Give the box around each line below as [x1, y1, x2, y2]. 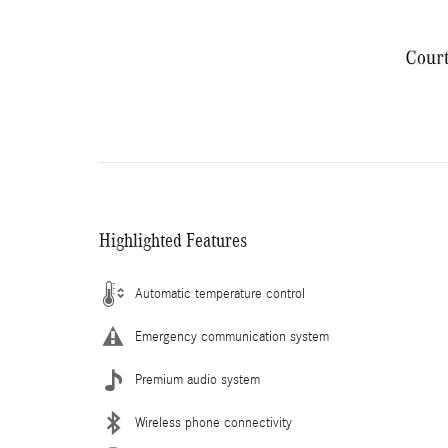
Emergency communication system [135, 329, 329, 346]
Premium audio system [135, 372, 260, 389]
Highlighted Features [99, 229, 247, 252]
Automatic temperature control [135, 286, 305, 303]
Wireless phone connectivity [135, 415, 292, 432]
